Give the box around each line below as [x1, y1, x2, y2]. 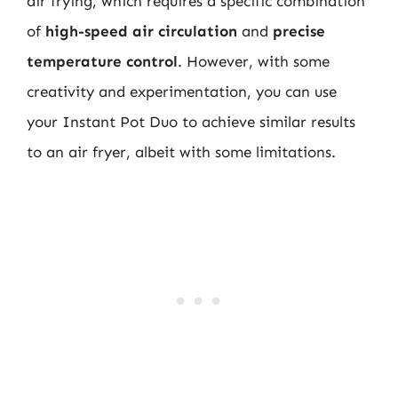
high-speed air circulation [45, 21, 237, 40]
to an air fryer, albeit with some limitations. [27, 142, 336, 161]
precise [273, 21, 325, 40]
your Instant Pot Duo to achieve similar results [27, 112, 355, 131]
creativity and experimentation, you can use [27, 82, 337, 100]
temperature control [27, 52, 178, 70]
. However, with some [178, 52, 330, 70]
